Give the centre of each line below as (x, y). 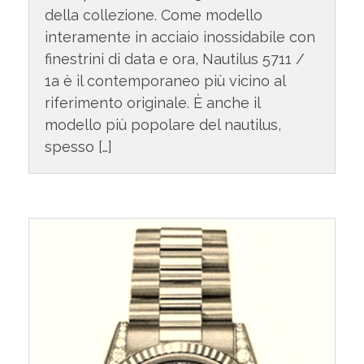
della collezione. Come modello (153, 15)
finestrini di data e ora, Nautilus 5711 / (174, 59)
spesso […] (78, 147)
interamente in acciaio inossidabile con (180, 37)
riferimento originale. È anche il (152, 103)
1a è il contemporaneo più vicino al (165, 81)
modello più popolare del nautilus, (162, 125)
